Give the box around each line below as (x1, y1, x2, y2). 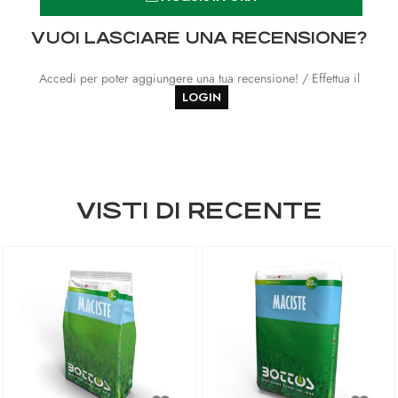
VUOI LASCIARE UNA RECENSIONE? (31, 28, 367, 47)
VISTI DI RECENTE (76, 197, 322, 224)
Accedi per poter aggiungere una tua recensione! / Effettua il (38, 69, 360, 87)
